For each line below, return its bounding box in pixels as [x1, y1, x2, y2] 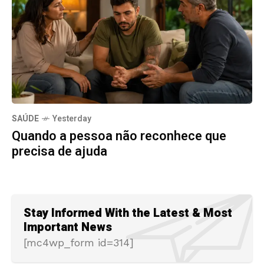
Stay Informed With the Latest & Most [24, 204, 232, 222]
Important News [24, 218, 112, 236]
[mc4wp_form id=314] [24, 236, 134, 249]
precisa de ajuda [12, 141, 107, 161]
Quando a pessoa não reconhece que [12, 126, 226, 146]
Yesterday [52, 112, 91, 125]
